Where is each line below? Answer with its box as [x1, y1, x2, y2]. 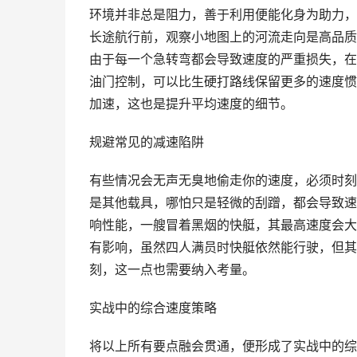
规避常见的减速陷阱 [89, 135, 204, 150]
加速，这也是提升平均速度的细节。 [89, 96, 293, 112]
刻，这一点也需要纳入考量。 [89, 262, 255, 277]
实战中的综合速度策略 [89, 300, 217, 316]
